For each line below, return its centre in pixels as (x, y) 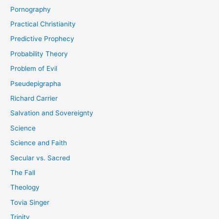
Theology (25, 187)
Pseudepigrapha (36, 83)
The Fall (23, 172)
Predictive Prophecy (43, 39)
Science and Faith (39, 143)
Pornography (31, 9)
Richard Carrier (34, 98)
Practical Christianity (43, 24)
